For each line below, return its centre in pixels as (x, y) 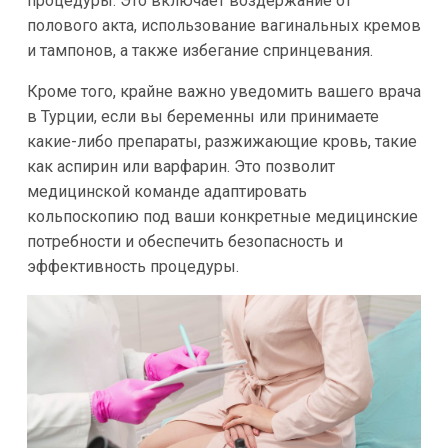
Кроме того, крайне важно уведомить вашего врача (223, 92)
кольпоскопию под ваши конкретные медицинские (222, 217)
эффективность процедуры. (132, 267)
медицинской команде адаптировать (166, 192)
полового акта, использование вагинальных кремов (223, 26)
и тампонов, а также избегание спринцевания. (199, 51)
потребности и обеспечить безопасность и (184, 242)
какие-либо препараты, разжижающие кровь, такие (221, 142)
